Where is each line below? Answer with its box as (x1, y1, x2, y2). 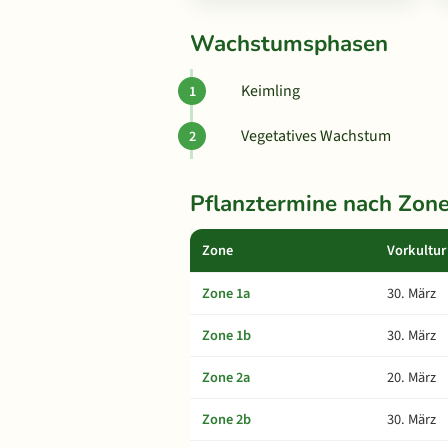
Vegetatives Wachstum (241, 125, 391, 147)
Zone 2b (202, 409, 251, 430)
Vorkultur (387, 240, 446, 261)
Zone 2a (202, 367, 250, 388)
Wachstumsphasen (190, 28, 388, 59)
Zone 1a (202, 283, 250, 304)
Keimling (241, 80, 300, 102)
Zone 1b (202, 325, 251, 346)
